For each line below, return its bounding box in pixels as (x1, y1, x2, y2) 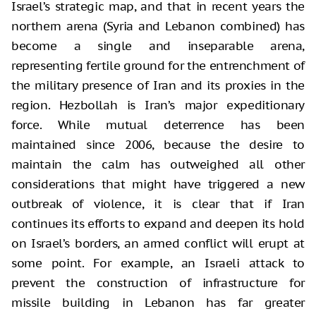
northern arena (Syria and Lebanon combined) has (11, 18, 305, 34)
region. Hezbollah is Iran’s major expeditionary (11, 97, 305, 113)
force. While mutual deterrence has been (11, 116, 305, 133)
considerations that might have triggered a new (11, 176, 305, 192)
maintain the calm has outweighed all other (11, 156, 305, 172)
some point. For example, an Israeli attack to (11, 255, 305, 271)
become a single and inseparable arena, (11, 37, 305, 54)
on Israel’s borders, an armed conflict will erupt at (11, 235, 305, 251)
